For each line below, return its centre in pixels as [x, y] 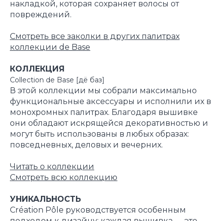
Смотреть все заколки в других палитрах [95, 37]
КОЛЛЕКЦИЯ [37, 69]
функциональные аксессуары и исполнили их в [110, 102]
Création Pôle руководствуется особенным [98, 210]
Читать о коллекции [52, 167]
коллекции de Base [50, 47]
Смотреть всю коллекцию [64, 178]
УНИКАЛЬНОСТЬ [45, 199]
